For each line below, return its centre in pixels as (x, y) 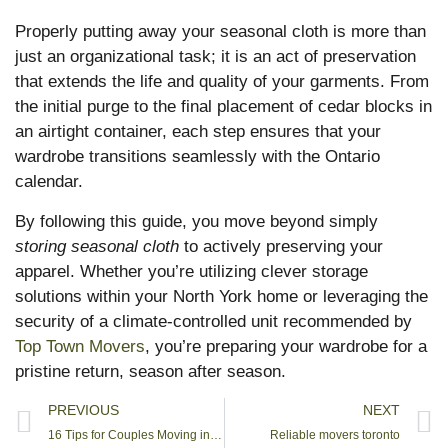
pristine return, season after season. (150, 371)
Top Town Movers (80, 346)
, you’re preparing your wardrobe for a (286, 346)
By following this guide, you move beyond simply (196, 221)
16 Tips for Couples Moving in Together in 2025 (216, 435)
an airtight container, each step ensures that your (198, 132)
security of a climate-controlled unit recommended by (213, 321)
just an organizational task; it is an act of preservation (215, 57)
